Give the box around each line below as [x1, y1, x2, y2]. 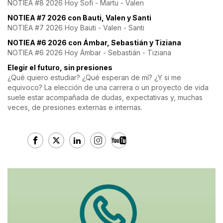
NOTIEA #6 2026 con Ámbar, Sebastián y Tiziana [7, 38, 181, 47]
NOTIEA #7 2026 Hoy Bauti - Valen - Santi [7, 23, 144, 32]
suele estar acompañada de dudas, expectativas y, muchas [7, 93, 203, 102]
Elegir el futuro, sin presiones [7, 63, 112, 72]
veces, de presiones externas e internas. [7, 103, 142, 112]
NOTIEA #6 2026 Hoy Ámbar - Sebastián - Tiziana [7, 48, 171, 57]
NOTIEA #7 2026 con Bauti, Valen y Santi [7, 13, 151, 22]
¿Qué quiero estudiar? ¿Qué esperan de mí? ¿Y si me [7, 73, 181, 82]
